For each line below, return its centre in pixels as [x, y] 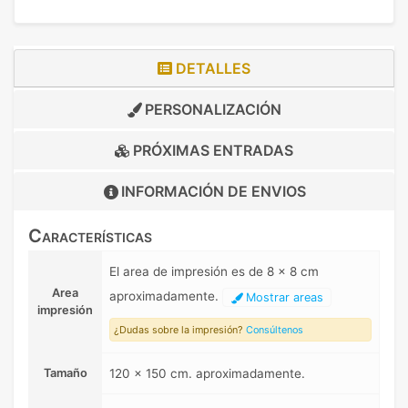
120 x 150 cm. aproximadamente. [207, 374]
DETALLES [211, 69]
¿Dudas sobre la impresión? [180, 330]
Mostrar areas [283, 298]
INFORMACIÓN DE [186, 192]
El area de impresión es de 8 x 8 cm [214, 272]
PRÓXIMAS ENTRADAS [211, 151]
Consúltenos [275, 330]
